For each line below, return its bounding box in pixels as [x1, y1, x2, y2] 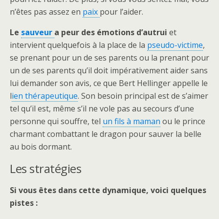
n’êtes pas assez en [10, 6, 83, 17]
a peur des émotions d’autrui [54, 27, 167, 38]
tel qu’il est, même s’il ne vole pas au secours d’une [10, 103, 194, 114]
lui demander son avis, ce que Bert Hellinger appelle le [10, 78, 208, 88]
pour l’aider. [100, 6, 143, 17]
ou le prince [160, 116, 205, 127]
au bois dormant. [10, 141, 72, 152]
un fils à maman [103, 116, 160, 127]
